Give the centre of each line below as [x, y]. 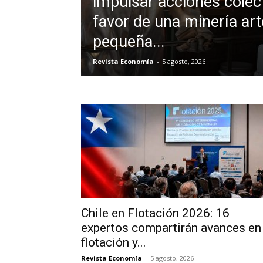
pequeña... [129, 42]
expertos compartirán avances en [171, 228]
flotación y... [114, 242]
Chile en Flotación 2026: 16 [155, 213]
